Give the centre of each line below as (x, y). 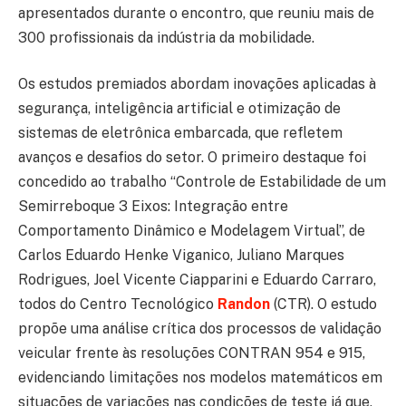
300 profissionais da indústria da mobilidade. (166, 37)
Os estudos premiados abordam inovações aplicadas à (197, 84)
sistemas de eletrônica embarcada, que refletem (180, 133)
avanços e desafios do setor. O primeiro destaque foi (192, 158)
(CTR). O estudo (324, 304)
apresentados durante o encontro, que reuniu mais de (196, 13)
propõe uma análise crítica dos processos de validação (200, 329)
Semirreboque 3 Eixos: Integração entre (153, 207)
